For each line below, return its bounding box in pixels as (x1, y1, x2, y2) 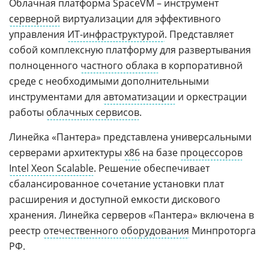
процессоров (180, 146, 243, 159)
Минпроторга (189, 224, 256, 237)
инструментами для (9, 90, 103, 103)
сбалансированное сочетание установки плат (9, 177, 224, 190)
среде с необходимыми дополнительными (9, 74, 209, 88)
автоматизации (103, 90, 175, 103)
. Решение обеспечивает (94, 162, 210, 175)
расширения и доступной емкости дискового (9, 193, 220, 206)
